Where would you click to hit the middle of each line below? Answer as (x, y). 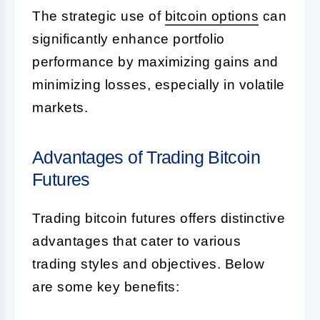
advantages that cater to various (136, 241)
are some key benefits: (106, 286)
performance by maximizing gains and (155, 61)
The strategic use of (99, 16)
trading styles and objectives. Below (148, 264)
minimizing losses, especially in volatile (159, 84)
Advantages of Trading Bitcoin (146, 157)
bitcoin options (211, 16)
